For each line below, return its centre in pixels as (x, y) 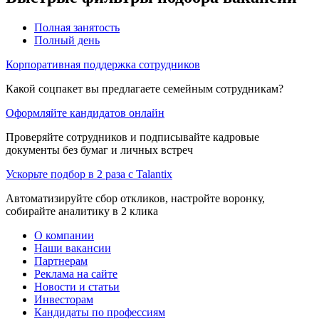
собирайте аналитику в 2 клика (82, 211)
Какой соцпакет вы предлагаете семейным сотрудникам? (145, 88)
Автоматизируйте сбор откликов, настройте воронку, (135, 198)
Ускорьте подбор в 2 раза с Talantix (89, 174)
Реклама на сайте (76, 273)
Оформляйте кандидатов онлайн (85, 113)
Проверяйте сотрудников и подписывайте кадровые (132, 137)
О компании (64, 235)
